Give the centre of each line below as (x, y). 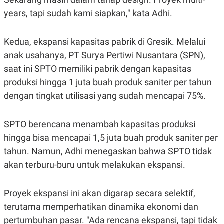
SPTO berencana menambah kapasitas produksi (100, 124)
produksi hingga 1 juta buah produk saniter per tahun (108, 82)
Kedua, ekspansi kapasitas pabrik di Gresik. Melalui (105, 42)
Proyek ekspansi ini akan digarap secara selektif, (100, 193)
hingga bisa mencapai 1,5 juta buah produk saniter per (111, 138)
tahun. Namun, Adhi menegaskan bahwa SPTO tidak (108, 151)
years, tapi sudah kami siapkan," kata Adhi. (88, 13)
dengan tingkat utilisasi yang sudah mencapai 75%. (106, 96)
